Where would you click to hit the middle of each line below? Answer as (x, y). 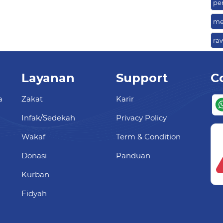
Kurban (35, 175)
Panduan (133, 156)
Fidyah (34, 194)
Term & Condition (148, 137)
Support (142, 78)
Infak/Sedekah (48, 118)
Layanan (48, 78)
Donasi (34, 156)
